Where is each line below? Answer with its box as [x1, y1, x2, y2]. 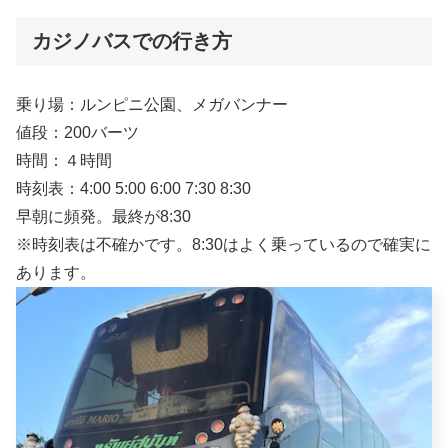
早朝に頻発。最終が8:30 [16, 208, 191, 226]
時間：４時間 [16, 152, 112, 170]
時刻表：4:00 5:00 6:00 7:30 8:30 [16, 180, 251, 198]
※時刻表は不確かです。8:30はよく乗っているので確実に [16, 236, 431, 254]
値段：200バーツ [16, 124, 139, 142]
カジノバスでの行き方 [32, 30, 232, 53]
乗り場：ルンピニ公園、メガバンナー [16, 96, 288, 114]
